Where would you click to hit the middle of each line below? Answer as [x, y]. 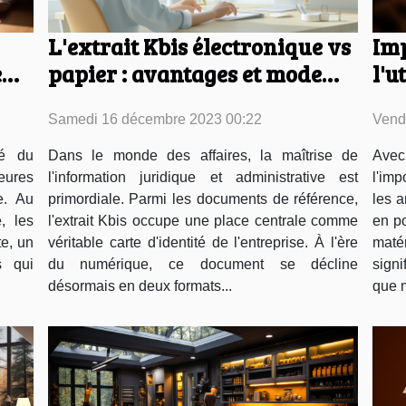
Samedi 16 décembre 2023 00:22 [155, 120]
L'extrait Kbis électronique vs [199, 47]
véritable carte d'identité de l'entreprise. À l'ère [203, 243]
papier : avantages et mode [184, 74]
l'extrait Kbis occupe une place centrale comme [203, 221]
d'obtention [106, 101]
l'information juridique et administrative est [203, 178]
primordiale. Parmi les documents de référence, [203, 199]
